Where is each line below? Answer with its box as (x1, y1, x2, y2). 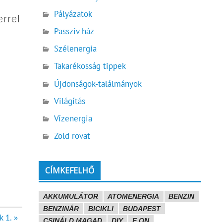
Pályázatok (54, 8, 93, 20)
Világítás (54, 95, 86, 107)
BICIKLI (88, 204, 114, 213)
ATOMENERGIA (108, 192, 160, 201)
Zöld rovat (54, 130, 91, 141)
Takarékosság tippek (54, 60, 126, 72)
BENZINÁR (43, 204, 79, 213)
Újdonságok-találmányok (54, 78, 142, 89)
